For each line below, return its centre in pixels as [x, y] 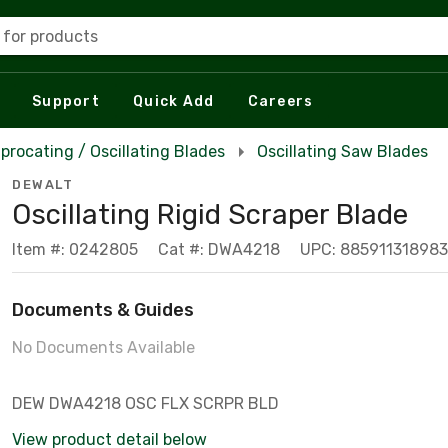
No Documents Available [103, 347]
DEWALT [42, 184]
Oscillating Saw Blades [342, 151]
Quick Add [174, 101]
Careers [280, 101]
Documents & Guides [103, 310]
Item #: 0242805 [75, 249]
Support [66, 101]
